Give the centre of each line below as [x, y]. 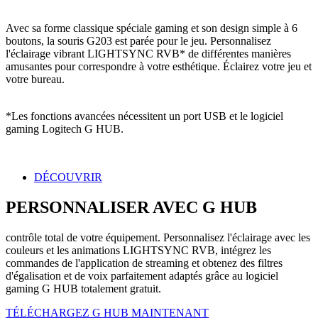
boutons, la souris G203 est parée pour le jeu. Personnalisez [138, 41]
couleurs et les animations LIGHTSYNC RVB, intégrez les [138, 251]
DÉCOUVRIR [68, 177]
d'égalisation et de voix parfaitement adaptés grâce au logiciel [142, 276]
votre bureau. [35, 79]
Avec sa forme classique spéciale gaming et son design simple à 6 [152, 28]
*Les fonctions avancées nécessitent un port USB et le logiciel [144, 116]
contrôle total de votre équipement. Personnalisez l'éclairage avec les [158, 238]
